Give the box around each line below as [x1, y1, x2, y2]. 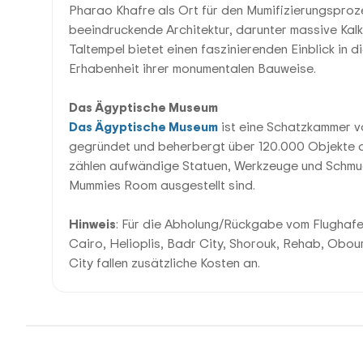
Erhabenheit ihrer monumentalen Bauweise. [69, 59, 316, 77]
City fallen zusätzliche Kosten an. [69, 254, 260, 271]
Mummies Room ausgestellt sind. [69, 176, 255, 194]
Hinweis [69, 215, 116, 233]
